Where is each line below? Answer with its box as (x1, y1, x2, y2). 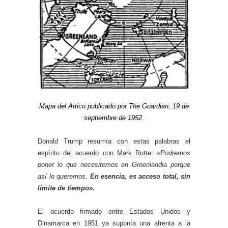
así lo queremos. (38, 172, 90, 180)
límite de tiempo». (38, 184, 95, 192)
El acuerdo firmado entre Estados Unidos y (38, 207, 190, 215)
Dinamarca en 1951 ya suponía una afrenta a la (38, 219, 190, 227)
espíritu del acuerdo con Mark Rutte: (38, 149, 157, 157)
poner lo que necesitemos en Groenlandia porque (38, 160, 190, 168)
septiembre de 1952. (84, 113, 144, 122)
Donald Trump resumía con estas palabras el (38, 137, 190, 145)
